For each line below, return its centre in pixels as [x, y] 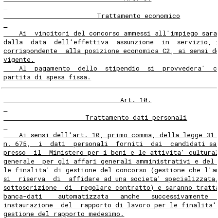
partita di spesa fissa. [47, 77]
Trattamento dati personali [95, 117]
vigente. [19, 59]
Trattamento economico [92, 15]
